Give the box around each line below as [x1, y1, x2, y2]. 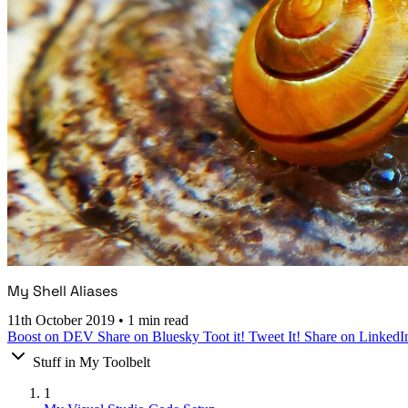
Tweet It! [249, 329, 304, 345]
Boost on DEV [7, 329, 97, 345]
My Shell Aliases [7, 280, 117, 301]
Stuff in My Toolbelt [33, 354, 150, 371]
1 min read [127, 312, 189, 329]
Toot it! [203, 329, 249, 345]
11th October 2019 [7, 312, 118, 329]
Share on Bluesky [97, 329, 203, 345]
